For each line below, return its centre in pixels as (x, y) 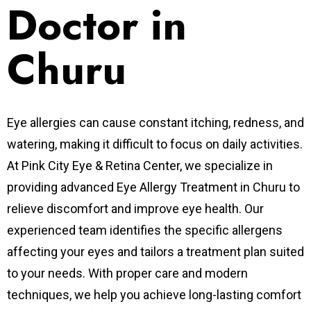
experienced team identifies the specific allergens (145, 230)
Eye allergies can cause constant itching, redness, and (155, 123)
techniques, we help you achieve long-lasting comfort (154, 295)
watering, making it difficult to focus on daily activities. (155, 144)
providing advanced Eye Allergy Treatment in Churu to (153, 187)
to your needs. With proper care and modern (127, 274)
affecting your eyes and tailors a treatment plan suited (155, 252)
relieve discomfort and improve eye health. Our (135, 209)
